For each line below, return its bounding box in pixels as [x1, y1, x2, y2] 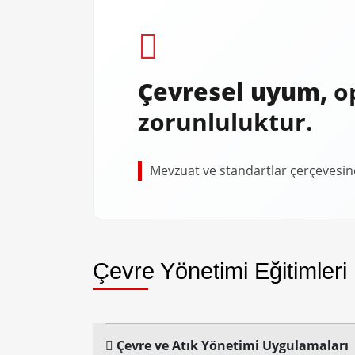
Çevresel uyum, [138, 75, 334, 108]
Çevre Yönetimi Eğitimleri [93, 258, 347, 284]
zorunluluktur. [138, 105, 313, 138]
